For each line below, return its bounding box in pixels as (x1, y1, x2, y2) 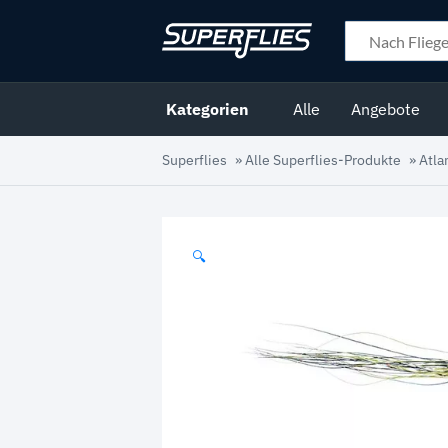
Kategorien (166, 99, 249, 120)
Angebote (351, 99, 421, 120)
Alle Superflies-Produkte (245, 151, 401, 170)
